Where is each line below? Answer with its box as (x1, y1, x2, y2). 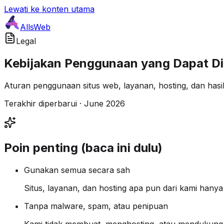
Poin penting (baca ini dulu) (4, 140, 162, 155)
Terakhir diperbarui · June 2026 (4, 98, 125, 108)
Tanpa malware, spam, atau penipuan (24, 200, 168, 211)
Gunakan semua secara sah (24, 164, 130, 175)
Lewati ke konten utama (4, 4, 94, 14)
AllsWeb (20, 22, 50, 32)
